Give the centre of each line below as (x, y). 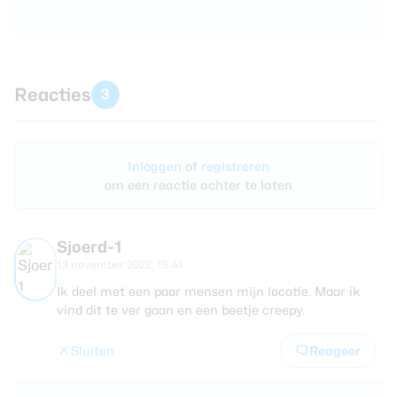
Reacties (53, 94)
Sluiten (93, 350)
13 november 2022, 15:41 (120, 264)
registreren (235, 166)
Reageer (335, 350)
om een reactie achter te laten (198, 184)
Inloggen (156, 166)
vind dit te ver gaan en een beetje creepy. (181, 309)
